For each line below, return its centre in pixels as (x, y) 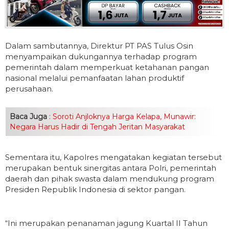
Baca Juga (28, 116)
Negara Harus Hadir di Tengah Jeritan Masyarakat (97, 127)
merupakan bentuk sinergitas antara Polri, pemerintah (111, 168)
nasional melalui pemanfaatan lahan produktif (95, 78)
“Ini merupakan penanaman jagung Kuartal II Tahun (106, 223)
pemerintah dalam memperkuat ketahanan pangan (107, 67)
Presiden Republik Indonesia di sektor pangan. (95, 189)
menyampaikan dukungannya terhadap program (101, 56)
